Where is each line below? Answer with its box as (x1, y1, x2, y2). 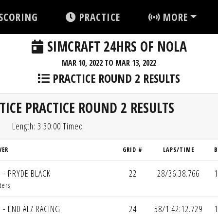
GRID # (123, 145, 143, 154)
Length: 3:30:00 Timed (12, 120, 83, 132)
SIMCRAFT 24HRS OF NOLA (43, 37, 187, 55)
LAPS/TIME (163, 145, 194, 154)
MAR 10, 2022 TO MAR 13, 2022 (62, 57, 156, 68)
